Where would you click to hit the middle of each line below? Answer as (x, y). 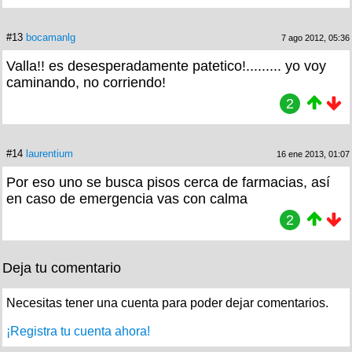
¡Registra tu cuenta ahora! (78, 332)
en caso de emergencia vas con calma (127, 199)
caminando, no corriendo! (86, 83)
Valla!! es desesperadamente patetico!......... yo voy (166, 66)
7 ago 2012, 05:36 (315, 38)
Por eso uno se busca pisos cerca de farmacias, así (168, 183)
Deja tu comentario (62, 268)
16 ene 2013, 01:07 (313, 154)
